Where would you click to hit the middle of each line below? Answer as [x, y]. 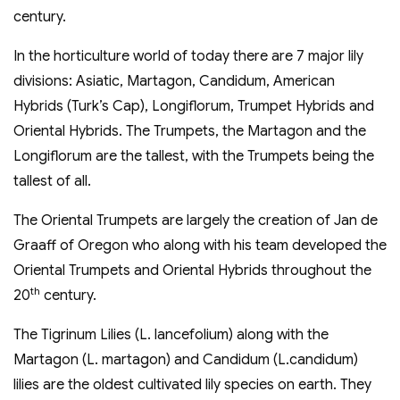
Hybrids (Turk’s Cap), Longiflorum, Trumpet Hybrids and [194, 107]
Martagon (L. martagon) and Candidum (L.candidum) [186, 360]
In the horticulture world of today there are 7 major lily [188, 57]
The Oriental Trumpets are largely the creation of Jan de [196, 221]
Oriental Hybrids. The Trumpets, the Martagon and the [190, 132]
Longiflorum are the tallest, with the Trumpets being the [194, 157]
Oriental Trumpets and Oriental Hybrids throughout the [192, 271]
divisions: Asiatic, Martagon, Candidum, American [174, 82]
